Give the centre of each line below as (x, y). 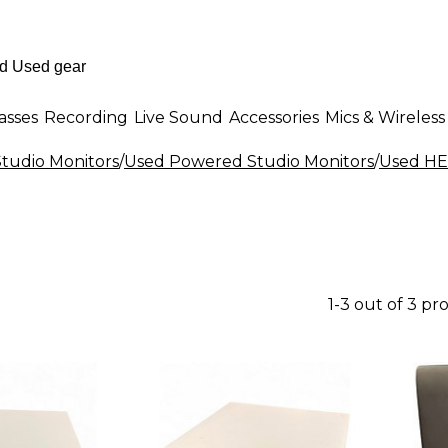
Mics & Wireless (385, 117)
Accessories (274, 117)
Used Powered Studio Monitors (249, 161)
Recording (86, 117)
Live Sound (178, 117)
